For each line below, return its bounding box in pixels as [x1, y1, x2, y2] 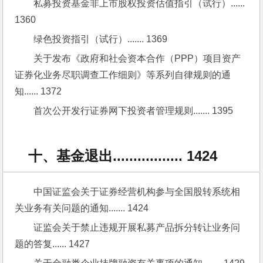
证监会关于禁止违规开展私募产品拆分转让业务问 [33, 222, 241, 232]
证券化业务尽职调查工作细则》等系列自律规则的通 [15, 70, 231, 80]
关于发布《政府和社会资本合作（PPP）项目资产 [33, 53, 241, 64]
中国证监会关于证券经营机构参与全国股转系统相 [33, 186, 241, 197]
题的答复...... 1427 [15, 238, 90, 249]
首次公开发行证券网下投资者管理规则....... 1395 [33, 106, 234, 116]
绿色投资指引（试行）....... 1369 [33, 34, 168, 45]
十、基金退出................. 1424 [28, 147, 218, 164]
